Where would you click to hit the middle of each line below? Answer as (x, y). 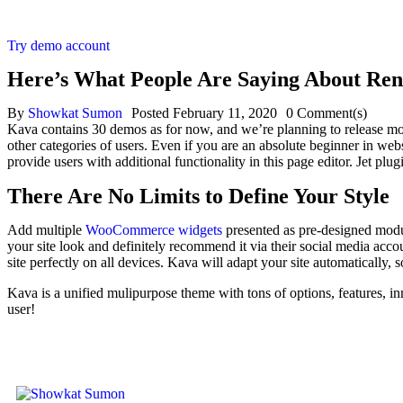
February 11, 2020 (225, 113)
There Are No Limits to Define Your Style (198, 196)
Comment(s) (332, 113)
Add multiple (46, 230)
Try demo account (58, 45)
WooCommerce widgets (154, 230)
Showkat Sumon (75, 113)
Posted (150, 113)
